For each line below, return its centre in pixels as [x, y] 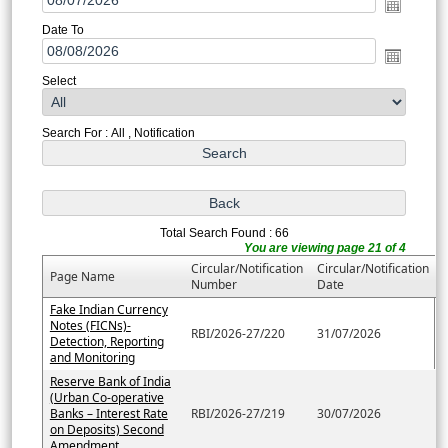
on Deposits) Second [106, 429]
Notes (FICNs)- [90, 325]
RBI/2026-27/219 [237, 413]
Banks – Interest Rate [108, 413]
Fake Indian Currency [108, 309]
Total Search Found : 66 [224, 232]
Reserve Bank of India [110, 381]
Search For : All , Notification [118, 132]
